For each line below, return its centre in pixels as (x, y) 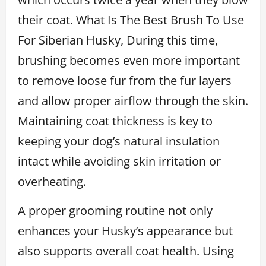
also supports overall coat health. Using (126, 251)
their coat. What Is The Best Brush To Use (131, 20)
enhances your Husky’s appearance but (125, 230)
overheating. (52, 181)
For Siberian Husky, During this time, (118, 40)
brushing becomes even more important (129, 60)
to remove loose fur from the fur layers (125, 80)
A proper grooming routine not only (115, 210)
